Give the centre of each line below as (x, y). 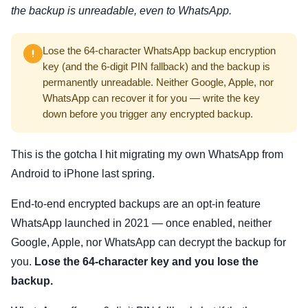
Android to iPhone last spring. (83, 174)
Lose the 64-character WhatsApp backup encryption (159, 51)
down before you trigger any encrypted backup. (148, 114)
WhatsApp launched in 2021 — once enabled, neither (141, 223)
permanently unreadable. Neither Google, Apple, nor (158, 83)
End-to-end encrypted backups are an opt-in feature (136, 204)
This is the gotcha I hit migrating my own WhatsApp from (147, 155)
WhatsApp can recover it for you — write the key (151, 99)
